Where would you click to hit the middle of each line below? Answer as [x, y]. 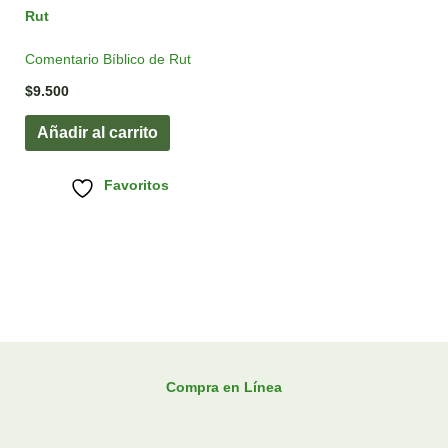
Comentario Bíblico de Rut [107, 58]
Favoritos [136, 185]
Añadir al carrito [97, 132]
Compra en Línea [224, 387]
